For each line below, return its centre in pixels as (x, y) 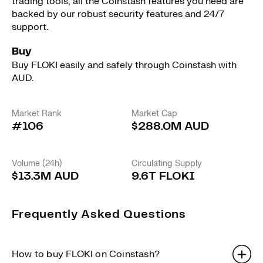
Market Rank (37, 114)
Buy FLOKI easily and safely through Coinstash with (124, 65)
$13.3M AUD (45, 176)
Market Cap (154, 114)
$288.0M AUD (170, 127)
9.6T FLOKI (163, 176)
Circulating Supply (167, 163)
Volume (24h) (37, 163)
